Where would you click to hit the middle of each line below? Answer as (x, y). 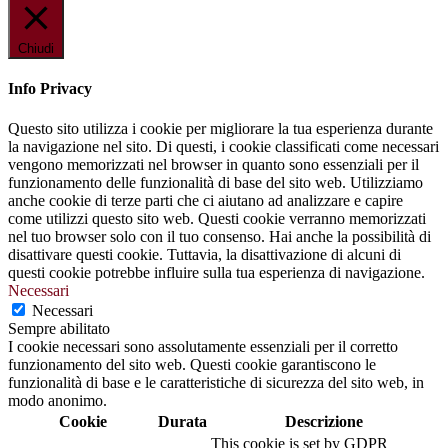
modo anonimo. (57, 400)
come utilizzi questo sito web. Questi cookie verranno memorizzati (217, 218)
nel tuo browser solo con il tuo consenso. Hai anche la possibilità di (219, 236)
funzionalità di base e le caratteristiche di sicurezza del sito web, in (216, 382)
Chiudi (36, 49)
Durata (182, 421)
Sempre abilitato (59, 328)
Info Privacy (50, 89)
